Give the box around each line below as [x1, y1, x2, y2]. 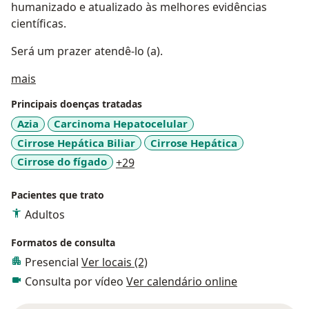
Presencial [25, 254, 81, 270]
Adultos [25, 206, 65, 222]
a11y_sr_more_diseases [134, 154, 256, 170]
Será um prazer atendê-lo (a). [11, 43, 163, 59]
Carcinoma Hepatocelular [54, 117, 188, 131]
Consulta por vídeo [25, 273, 126, 289]
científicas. [11, 16, 66, 32]
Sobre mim [35, 70, 92, 86]
